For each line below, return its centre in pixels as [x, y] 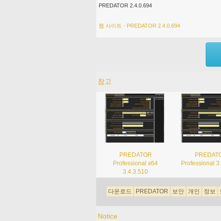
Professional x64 [136, 163]
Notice [107, 216]
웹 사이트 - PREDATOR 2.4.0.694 [139, 25]
